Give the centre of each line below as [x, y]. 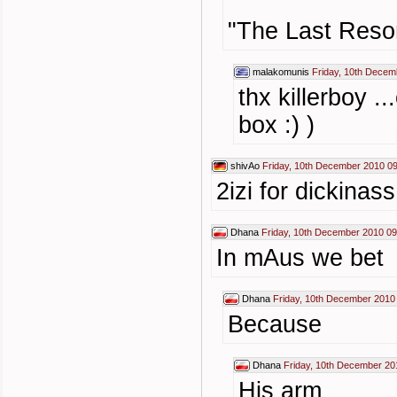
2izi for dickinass [306, 191]
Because [275, 324]
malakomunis [281, 72]
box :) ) [276, 125]
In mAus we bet [300, 258]
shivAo [245, 166]
